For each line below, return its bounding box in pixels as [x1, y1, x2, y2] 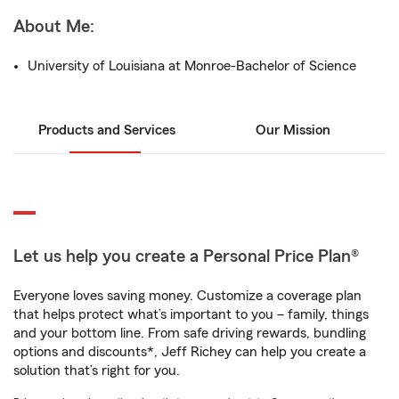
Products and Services [37, 123, 175, 137]
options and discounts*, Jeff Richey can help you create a [13, 345, 366, 359]
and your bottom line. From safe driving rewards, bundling [13, 326, 366, 340]
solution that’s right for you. [13, 363, 180, 378]
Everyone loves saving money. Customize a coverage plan [13, 289, 362, 303]
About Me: [13, 18, 94, 36]
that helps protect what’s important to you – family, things [13, 307, 369, 322]
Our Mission [255, 123, 330, 137]
